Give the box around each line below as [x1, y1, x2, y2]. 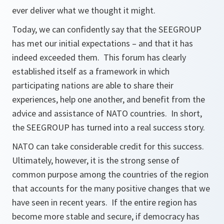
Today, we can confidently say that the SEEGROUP [12, 23, 201, 35]
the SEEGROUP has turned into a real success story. [12, 121, 205, 133]
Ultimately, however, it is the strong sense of [12, 154, 179, 166]
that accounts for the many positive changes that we [12, 182, 210, 194]
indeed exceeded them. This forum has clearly [12, 51, 186, 63]
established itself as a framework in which [12, 65, 169, 77]
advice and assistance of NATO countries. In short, [12, 107, 202, 119]
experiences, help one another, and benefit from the [12, 93, 205, 105]
